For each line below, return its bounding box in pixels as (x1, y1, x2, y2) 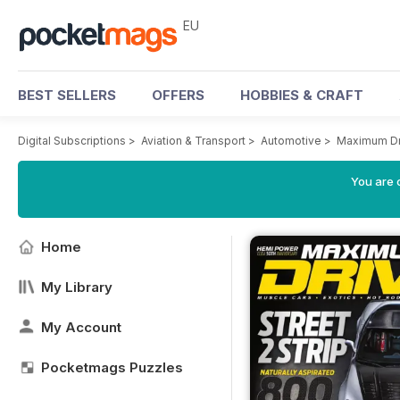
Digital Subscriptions (18, 134, 126, 147)
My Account (41, 319, 121, 336)
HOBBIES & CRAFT (240, 87, 363, 104)
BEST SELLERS (18, 87, 116, 104)
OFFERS (152, 87, 204, 104)
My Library (41, 279, 112, 296)
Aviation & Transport (141, 134, 246, 147)
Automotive (261, 134, 321, 147)
